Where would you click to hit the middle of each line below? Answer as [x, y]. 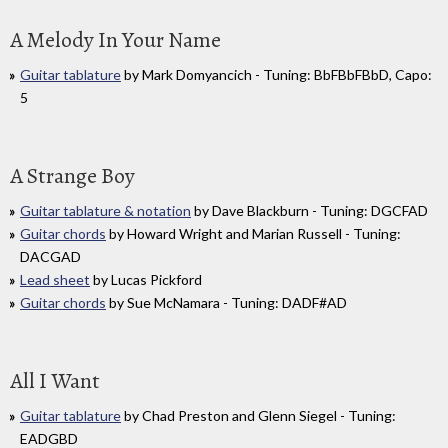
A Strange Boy [72, 175]
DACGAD [50, 256]
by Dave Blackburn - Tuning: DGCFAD [309, 210]
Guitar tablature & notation [105, 210]
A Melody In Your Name [115, 39]
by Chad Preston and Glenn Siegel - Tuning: [258, 415]
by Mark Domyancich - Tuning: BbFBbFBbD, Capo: [276, 74]
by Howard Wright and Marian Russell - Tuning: [253, 233]
